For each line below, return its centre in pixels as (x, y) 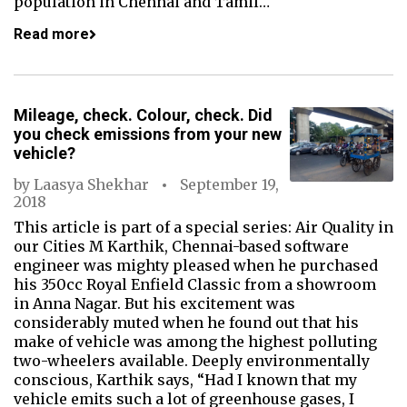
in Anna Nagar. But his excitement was (154, 303)
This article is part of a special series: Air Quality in (203, 227)
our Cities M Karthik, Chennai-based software (181, 246)
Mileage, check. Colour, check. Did (143, 115)
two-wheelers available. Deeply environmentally (192, 361)
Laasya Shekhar (91, 184)
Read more (51, 34)
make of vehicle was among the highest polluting (195, 342)
